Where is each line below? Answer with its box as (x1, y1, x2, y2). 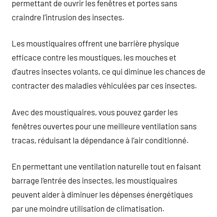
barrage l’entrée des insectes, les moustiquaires (12, 175, 177, 185)
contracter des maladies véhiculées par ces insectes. (12, 80, 197, 90)
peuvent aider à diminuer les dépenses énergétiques (12, 189, 193, 199)
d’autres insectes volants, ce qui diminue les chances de (12, 66, 205, 76)
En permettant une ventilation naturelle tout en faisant (12, 161, 201, 171)
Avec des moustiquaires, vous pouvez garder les (12, 107, 178, 117)
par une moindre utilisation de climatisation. (12, 203, 165, 213)
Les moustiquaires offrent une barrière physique (12, 38, 179, 48)
